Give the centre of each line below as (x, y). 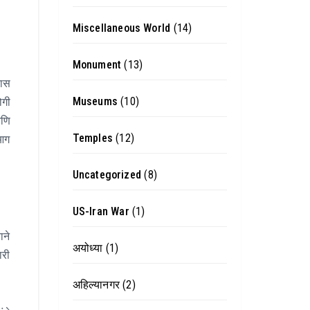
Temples (92, 138)
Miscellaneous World (121, 28)
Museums (95, 101)
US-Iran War (101, 211)
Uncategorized (107, 175)
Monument (97, 65)
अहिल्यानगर (96, 285)
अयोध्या (88, 248)
